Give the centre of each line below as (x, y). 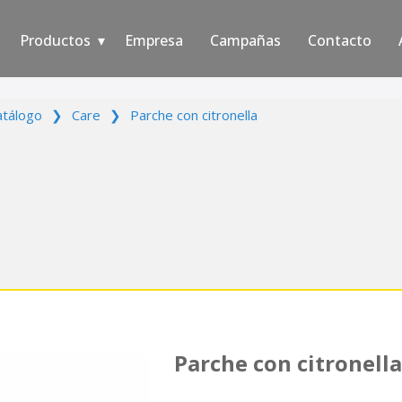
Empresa (154, 40)
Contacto (340, 40)
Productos (55, 40)
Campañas (245, 40)
